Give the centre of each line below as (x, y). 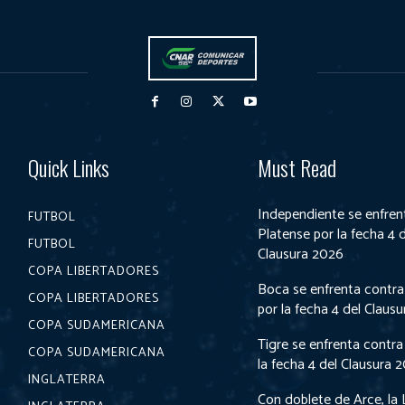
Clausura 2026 (301, 254)
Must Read (297, 167)
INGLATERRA (67, 380)
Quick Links (69, 167)
